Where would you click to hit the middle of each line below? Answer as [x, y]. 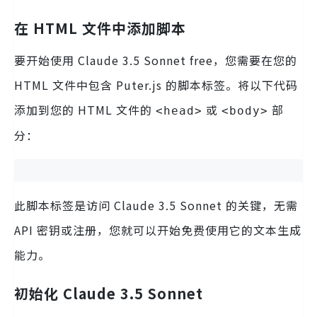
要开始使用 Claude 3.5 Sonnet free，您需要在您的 [156, 60]
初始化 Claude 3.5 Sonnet [109, 294]
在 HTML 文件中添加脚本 [100, 28]
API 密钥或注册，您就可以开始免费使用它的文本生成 [158, 230]
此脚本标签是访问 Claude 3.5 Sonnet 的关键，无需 [156, 206]
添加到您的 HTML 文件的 [85, 110]
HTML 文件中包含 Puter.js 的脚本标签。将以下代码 [156, 85]
